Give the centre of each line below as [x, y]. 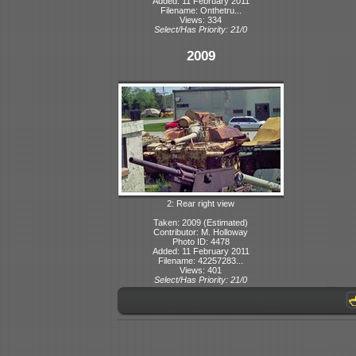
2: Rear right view [201, 203]
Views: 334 [201, 19]
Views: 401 [201, 270]
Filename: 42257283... [201, 260]
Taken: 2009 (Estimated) [201, 222]
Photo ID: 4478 [201, 241]
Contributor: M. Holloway [201, 232]
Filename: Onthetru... [201, 10]
